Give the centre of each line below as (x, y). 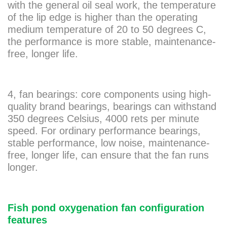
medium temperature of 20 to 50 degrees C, (107, 30)
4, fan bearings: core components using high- (109, 94)
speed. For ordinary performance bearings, (104, 131)
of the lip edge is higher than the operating (103, 17)
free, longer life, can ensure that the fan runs (108, 155)
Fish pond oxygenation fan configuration (106, 208)
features (27, 220)
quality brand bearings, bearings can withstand (112, 107)
